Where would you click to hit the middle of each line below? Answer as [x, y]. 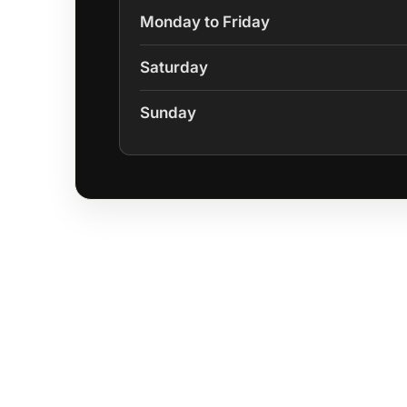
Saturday [174, 68]
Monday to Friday [204, 22]
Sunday [168, 112]
